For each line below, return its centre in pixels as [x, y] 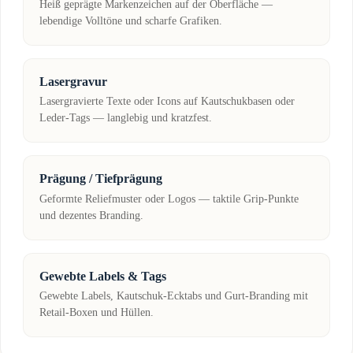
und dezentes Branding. [91, 215]
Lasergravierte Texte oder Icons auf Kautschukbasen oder [167, 102]
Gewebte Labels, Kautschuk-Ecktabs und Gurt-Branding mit [174, 296]
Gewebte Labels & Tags [103, 276]
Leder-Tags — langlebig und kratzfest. [126, 118]
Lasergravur [73, 81]
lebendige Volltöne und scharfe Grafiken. [131, 20]
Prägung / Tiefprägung [101, 179]
